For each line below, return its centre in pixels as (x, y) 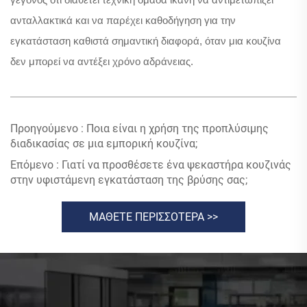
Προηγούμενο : (47, 128)
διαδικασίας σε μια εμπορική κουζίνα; (104, 143)
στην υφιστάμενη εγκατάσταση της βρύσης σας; (129, 180)
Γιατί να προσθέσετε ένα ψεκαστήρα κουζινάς (175, 164)
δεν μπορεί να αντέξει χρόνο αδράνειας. (102, 61)
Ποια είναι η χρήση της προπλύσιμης (176, 128)
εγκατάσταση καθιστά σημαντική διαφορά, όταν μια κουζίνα (146, 40)
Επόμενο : (35, 164)
